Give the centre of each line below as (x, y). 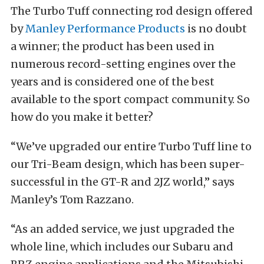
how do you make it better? (82, 117)
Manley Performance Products (105, 29)
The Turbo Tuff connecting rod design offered (132, 11)
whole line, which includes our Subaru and (122, 247)
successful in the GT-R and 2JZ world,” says (123, 182)
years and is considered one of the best (113, 82)
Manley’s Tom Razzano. (72, 200)
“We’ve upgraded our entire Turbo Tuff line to (131, 147)
